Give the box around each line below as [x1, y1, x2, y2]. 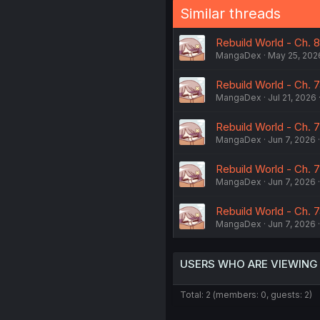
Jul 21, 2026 [267, 92, 316, 103]
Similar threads [179, 5, 281, 22]
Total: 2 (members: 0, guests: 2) [179, 289, 312, 300]
